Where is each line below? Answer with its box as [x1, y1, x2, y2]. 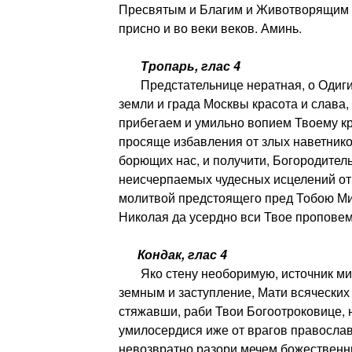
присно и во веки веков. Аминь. [118, 18, 302, 37]
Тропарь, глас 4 [118, 56, 244, 75]
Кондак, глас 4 [118, 244, 227, 263]
